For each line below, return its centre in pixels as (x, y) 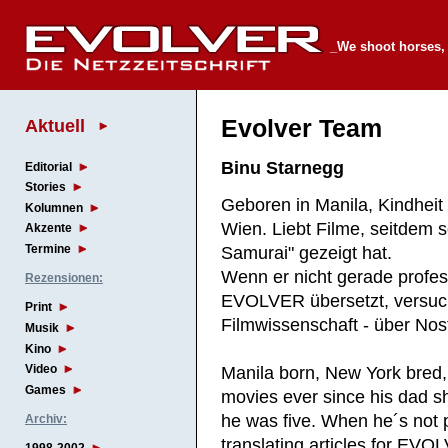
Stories (45, 187)
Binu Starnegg (283, 168)
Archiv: (46, 419)
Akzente (48, 228)
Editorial (48, 166)
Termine (48, 249)
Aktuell (55, 125)
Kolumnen (54, 207)
